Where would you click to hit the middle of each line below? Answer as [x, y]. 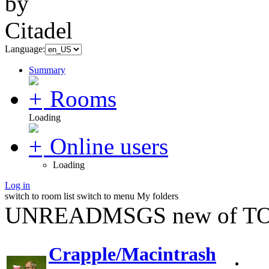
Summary [47, 70]
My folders [158, 196]
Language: [25, 49]
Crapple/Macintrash [132, 254]
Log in [17, 185]
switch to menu [106, 196]
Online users [109, 146]
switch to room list [40, 196]
